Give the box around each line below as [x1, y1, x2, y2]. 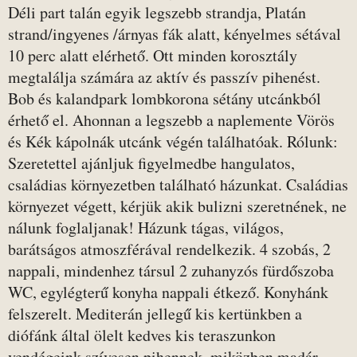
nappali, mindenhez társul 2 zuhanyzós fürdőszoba [8, 260, 334, 281]
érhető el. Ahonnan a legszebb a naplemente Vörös [8, 109, 335, 131]
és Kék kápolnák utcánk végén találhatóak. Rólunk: [8, 131, 338, 152]
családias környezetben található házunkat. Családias [8, 174, 348, 195]
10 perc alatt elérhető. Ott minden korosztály [8, 45, 297, 66]
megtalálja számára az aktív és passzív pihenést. [8, 66, 320, 88]
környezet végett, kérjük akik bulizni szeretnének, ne [8, 195, 347, 217]
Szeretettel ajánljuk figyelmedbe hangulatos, [8, 152, 295, 174]
